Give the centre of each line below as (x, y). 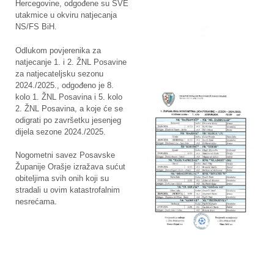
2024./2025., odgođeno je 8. (65, 85)
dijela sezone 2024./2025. (61, 131)
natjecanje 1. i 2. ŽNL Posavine (71, 62)
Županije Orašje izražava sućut (70, 166)
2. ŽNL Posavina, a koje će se (69, 108)
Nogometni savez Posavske (65, 155)
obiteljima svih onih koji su (62, 178)
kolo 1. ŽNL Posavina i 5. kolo (69, 97)
